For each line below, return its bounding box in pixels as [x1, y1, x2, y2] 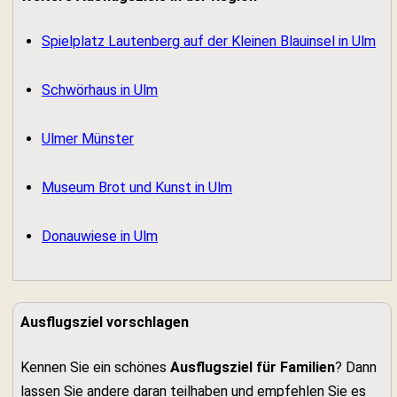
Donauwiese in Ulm [42, 228, 158, 245]
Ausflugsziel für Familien [170, 359, 335, 376]
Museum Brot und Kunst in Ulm [42, 179, 232, 196]
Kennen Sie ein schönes [20, 359, 170, 376]
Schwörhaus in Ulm [42, 82, 158, 98]
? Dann [335, 359, 377, 376]
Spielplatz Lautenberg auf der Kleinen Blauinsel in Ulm [42, 33, 376, 50]
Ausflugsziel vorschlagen [20, 314, 189, 331]
